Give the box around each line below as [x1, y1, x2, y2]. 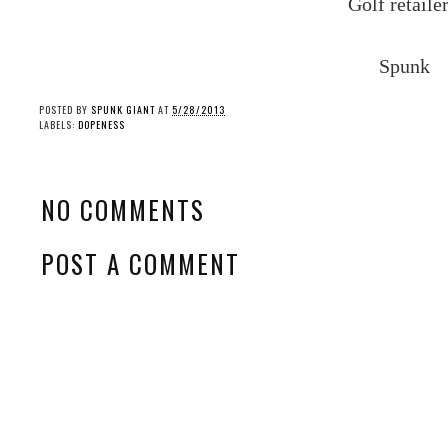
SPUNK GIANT [91, 102, 155, 118]
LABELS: [39, 117, 78, 133]
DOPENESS [78, 117, 125, 133]
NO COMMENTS [41, 191, 205, 229]
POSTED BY [39, 102, 91, 118]
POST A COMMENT [41, 244, 240, 282]
